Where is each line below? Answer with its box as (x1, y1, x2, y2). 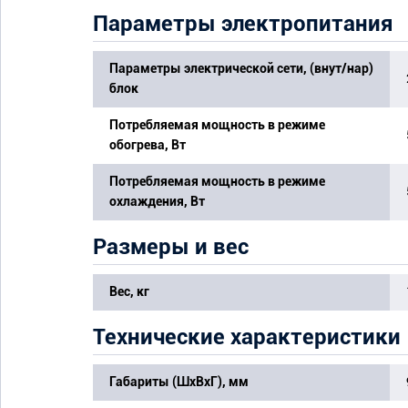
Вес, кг (109, 283, 149, 299)
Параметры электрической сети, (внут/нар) (109, 60, 373, 76)
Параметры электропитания (93, 10, 393, 36)
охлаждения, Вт (109, 193, 205, 209)
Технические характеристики (93, 323, 401, 350)
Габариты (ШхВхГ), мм (109, 373, 249, 389)
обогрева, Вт (109, 137, 186, 152)
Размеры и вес (93, 233, 249, 260)
